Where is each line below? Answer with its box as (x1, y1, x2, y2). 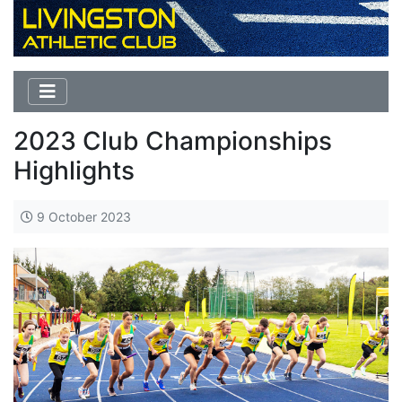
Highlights (13, 154, 135, 186)
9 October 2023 (33, 208, 131, 224)
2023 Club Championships (13, 125, 332, 156)
